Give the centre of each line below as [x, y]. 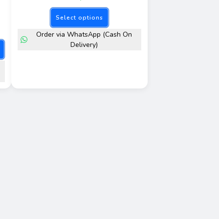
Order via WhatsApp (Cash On [84, 35]
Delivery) [84, 45]
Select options [79, 18]
